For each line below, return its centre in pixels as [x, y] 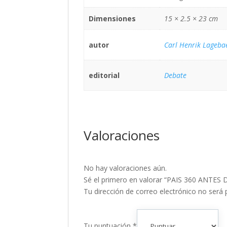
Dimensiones [112, 18]
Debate [175, 75]
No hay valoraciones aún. [125, 168]
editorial [104, 75]
